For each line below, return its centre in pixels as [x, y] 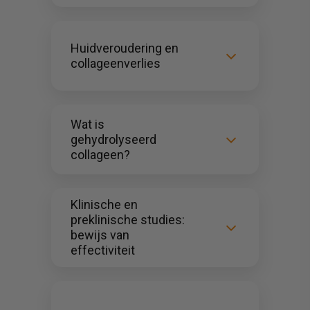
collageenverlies [116, 63]
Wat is [88, 124]
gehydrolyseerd [113, 139]
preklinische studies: [128, 220]
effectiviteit [103, 250]
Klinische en [104, 204]
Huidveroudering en [125, 48]
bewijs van [100, 235]
